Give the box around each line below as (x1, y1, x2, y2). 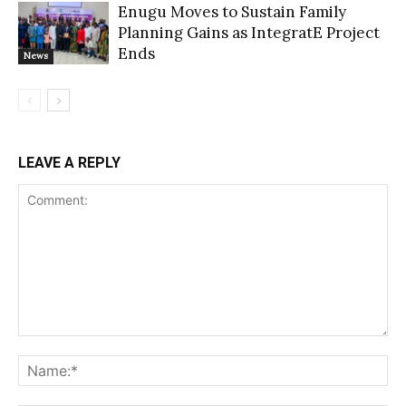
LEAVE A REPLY (18, 154, 121, 172)
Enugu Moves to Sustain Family (118, 2, 346, 23)
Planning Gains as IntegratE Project (118, 23, 380, 43)
